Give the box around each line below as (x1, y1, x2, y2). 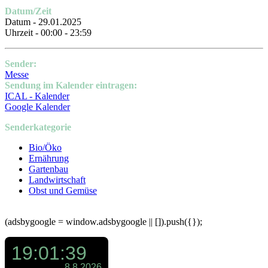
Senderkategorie (5, 122, 71, 133)
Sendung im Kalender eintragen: (5, 80, 137, 91)
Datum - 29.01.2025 (5, 17, 81, 28)
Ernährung (29, 153, 69, 164)
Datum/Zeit (5, 6, 51, 17)
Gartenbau (29, 164, 68, 175)
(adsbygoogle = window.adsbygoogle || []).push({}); (5, 217, 202, 227)
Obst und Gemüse (29, 185, 97, 196)
